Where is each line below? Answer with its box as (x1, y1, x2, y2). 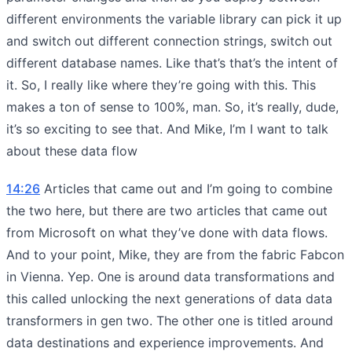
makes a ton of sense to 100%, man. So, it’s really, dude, (6, 98, 339, 115)
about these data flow (6, 142, 137, 159)
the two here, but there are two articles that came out (6, 202, 328, 218)
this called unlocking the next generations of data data (6, 290, 332, 306)
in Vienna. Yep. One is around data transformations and (6, 268, 335, 284)
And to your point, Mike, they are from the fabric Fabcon (6, 246, 344, 262)
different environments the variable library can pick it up (6, 10, 342, 27)
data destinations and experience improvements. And (6, 334, 324, 350)
